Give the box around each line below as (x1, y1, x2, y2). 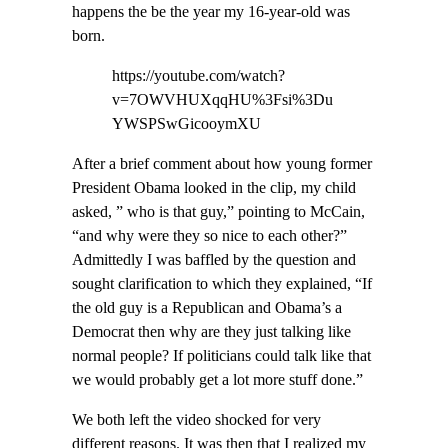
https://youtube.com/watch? (112, 66, 285, 85)
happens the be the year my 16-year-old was (72, 2, 350, 21)
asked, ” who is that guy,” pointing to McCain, (72, 203, 365, 222)
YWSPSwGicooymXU (112, 114, 261, 133)
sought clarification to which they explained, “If (72, 275, 372, 294)
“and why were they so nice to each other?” (72, 227, 347, 246)
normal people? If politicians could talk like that (72, 347, 371, 366)
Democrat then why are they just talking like (72, 323, 351, 342)
